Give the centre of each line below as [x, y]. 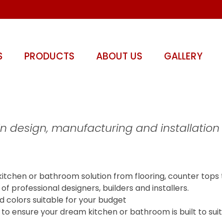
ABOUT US [119, 56]
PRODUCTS [49, 56]
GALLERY [183, 56]
